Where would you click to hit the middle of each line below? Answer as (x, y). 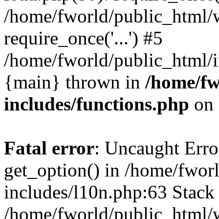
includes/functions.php (97, 104)
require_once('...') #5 (83, 38)
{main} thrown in (75, 82)
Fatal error (49, 148)
